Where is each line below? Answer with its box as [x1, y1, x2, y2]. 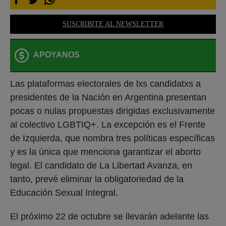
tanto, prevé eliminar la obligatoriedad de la [10, 174, 184, 184]
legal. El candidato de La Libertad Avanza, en [10, 160, 192, 171]
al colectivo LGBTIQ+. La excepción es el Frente [10, 119, 205, 130]
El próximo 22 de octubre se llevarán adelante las [10, 211, 209, 221]
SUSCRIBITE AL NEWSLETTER [63, 20, 163, 28]
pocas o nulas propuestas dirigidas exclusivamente [10, 105, 215, 116]
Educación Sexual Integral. [10, 187, 118, 198]
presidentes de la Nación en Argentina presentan [10, 92, 206, 102]
